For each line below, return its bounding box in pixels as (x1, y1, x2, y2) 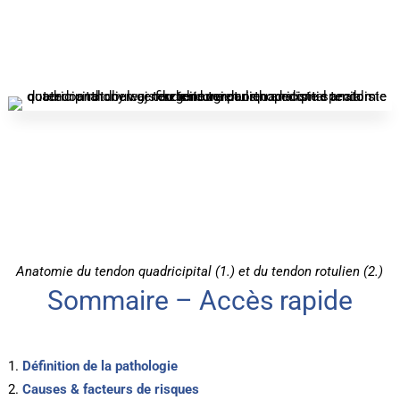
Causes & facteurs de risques (21, 381, 199, 398)
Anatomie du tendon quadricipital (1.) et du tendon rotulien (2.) (16, 263, 384, 280)
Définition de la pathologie (21, 358, 178, 375)
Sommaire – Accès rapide (46, 285, 353, 317)
